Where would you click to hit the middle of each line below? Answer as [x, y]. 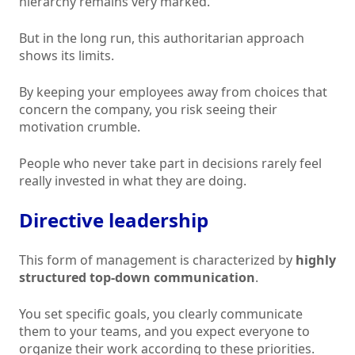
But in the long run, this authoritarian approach [162, 38]
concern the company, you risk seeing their [148, 110]
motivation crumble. [80, 127]
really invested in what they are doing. [133, 181]
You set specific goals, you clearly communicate [161, 314]
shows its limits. [67, 56]
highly [316, 260]
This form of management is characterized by [157, 260]
